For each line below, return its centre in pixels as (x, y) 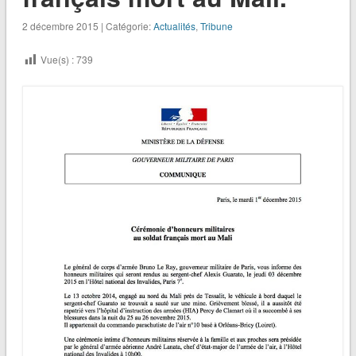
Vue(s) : (57, 60)
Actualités (174, 26)
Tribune (216, 26)
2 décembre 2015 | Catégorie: (87, 26)
